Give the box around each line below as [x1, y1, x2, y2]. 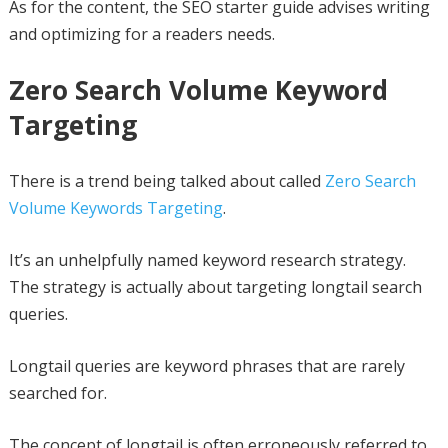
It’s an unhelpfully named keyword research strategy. [8, 248, 406, 271]
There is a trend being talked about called [8, 169, 325, 192]
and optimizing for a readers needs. [8, 22, 275, 45]
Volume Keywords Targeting [8, 196, 223, 219]
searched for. [8, 381, 107, 404]
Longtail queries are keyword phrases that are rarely [8, 354, 405, 377]
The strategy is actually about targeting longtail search [8, 275, 422, 298]
